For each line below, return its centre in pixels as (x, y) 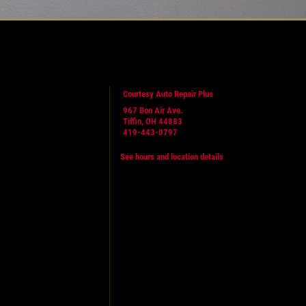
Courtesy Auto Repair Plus (168, 94)
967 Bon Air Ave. (153, 110)
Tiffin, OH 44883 (152, 121)
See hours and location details (171, 156)
